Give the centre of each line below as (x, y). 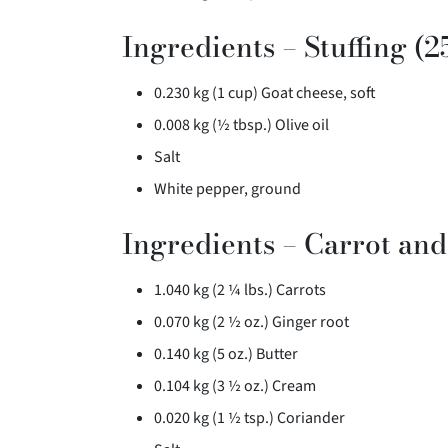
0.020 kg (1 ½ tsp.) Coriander (249, 418)
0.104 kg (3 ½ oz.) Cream (235, 386)
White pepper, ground (227, 189)
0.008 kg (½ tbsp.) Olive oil (241, 125)
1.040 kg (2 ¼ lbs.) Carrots (240, 290)
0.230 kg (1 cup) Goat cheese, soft (265, 93)
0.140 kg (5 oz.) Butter (226, 354)
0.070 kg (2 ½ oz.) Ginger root (251, 322)
